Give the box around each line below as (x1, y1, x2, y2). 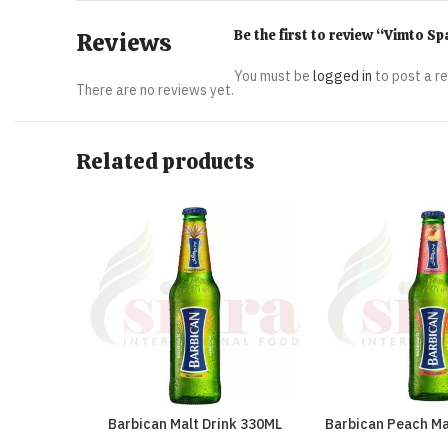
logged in (313, 67, 372, 85)
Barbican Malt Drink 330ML (108, 415, 283, 434)
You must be (234, 67, 313, 85)
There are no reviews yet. (76, 81, 234, 99)
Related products (76, 147, 254, 176)
